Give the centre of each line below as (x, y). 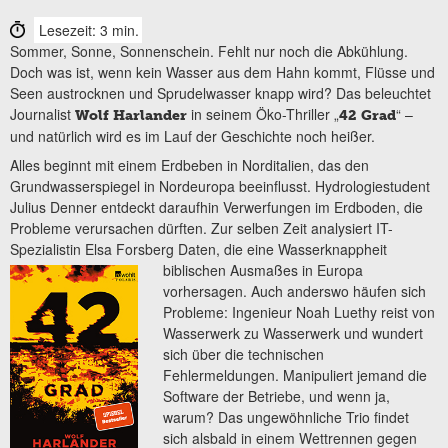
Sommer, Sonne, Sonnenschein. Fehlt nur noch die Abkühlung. (209, 50)
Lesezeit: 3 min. (89, 29)
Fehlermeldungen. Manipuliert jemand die (295, 374)
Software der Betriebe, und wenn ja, (277, 395)
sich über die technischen (244, 353)
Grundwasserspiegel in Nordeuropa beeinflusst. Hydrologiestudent (220, 185)
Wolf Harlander (131, 115)
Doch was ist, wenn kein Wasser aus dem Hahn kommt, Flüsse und (222, 71)
